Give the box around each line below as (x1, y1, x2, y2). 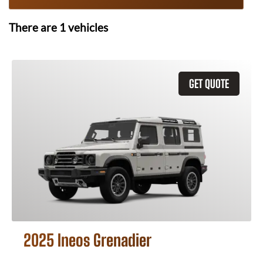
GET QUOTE (189, 77, 229, 90)
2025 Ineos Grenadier (23, 230, 151, 250)
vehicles (66, 21, 108, 34)
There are (9, 21, 59, 34)
